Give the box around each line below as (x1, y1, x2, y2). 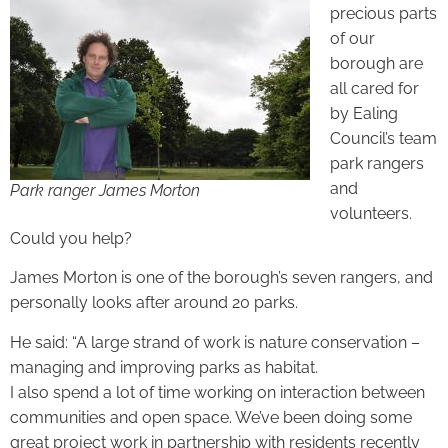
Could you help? (10, 228, 132, 248)
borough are (330, 53, 423, 73)
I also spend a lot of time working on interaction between (10, 382, 425, 402)
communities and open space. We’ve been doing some (10, 407, 412, 427)
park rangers (330, 153, 424, 173)
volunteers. (330, 203, 412, 223)
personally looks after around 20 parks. (10, 293, 298, 313)
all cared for (330, 78, 419, 98)
